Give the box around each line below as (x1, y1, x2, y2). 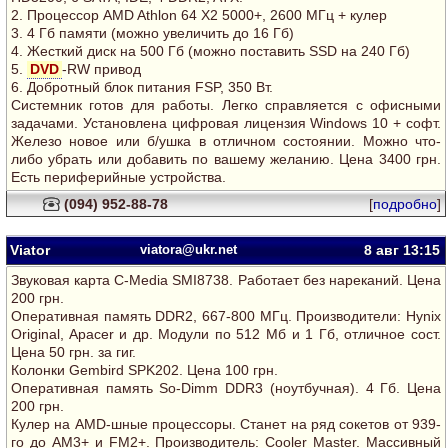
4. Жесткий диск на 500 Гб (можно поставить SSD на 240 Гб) (11, 43, 410, 59)
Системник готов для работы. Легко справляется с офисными (11, 97, 441, 113)
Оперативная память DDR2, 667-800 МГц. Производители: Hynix (11, 308, 441, 324)
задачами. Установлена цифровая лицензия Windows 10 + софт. (11, 115, 441, 131)
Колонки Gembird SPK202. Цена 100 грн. (11, 362, 278, 378)
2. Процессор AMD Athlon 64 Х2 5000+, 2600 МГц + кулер (11, 7, 387, 23)
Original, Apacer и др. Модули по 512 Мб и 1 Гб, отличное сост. (11, 326, 441, 342)
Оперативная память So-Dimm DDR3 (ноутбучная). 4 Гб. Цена (11, 380, 441, 396)
